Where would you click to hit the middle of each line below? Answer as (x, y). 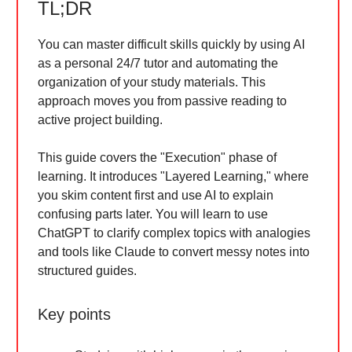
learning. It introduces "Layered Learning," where (173, 176)
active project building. (100, 120)
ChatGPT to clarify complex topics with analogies (174, 233)
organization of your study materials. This (152, 82)
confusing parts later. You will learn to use (153, 214)
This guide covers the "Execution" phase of (157, 158)
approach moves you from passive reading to (162, 101)
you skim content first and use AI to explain (156, 195)
